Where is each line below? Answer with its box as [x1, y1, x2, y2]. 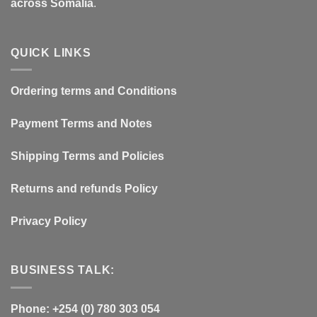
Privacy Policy [11, 214, 87, 227]
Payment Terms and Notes [11, 117, 152, 130]
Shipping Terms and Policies [11, 149, 164, 162]
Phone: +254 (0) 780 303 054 [11, 302, 160, 315]
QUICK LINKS [11, 46, 91, 59]
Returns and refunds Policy [11, 182, 158, 195]
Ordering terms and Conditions [11, 85, 177, 98]
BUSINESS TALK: [11, 264, 115, 277]
